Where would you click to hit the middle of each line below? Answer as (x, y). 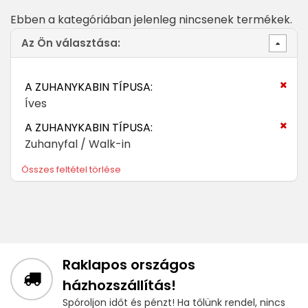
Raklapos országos (129, 265)
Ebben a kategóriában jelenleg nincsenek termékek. (151, 20)
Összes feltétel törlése (71, 170)
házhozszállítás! (119, 286)
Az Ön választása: (71, 43)
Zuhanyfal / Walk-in (78, 144)
